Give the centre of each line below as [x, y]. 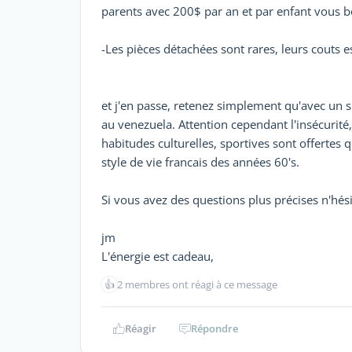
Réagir [140, 328]
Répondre [214, 328]
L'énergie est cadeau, [158, 256]
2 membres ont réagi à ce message [197, 284]
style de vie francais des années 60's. [200, 162]
